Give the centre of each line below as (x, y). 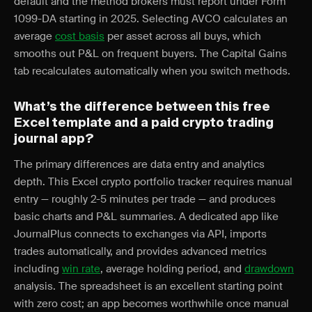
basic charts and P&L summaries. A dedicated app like (146, 217)
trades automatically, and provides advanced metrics (140, 251)
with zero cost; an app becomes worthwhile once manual (151, 304)
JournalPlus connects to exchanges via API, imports (140, 234)
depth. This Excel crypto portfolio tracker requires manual (153, 182)
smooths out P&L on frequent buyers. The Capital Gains (150, 54)
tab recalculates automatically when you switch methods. (152, 71)
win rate (81, 269)
